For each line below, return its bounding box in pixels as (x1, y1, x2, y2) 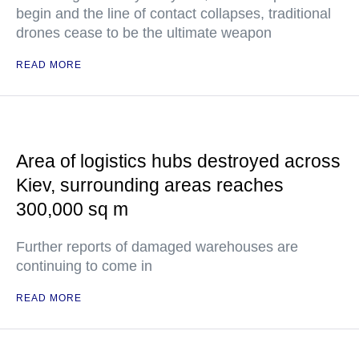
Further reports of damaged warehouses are (16, 239, 298, 255)
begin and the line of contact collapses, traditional (16, 6, 331, 22)
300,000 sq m (16, 199, 128, 220)
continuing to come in (16, 258, 152, 274)
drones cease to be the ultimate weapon (16, 25, 272, 41)
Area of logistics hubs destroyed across (16, 151, 341, 171)
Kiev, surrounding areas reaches (16, 175, 284, 196)
